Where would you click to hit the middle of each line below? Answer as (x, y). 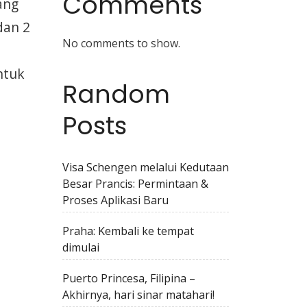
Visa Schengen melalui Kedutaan (146, 167)
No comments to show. (121, 43)
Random (116, 94)
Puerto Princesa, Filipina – (129, 278)
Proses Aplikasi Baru (115, 200)
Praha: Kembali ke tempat (128, 231)
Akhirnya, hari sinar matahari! (138, 295)
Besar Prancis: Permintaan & (135, 184)
